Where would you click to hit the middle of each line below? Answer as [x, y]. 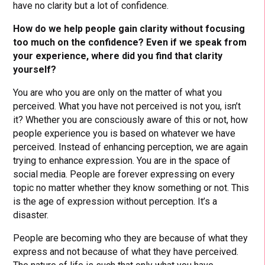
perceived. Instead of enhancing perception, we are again [131, 147]
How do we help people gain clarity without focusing [129, 28]
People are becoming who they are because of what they [131, 238]
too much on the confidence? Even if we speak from [130, 42]
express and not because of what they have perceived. [126, 251]
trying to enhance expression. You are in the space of [122, 160]
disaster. [31, 215]
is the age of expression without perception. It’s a [115, 201]
